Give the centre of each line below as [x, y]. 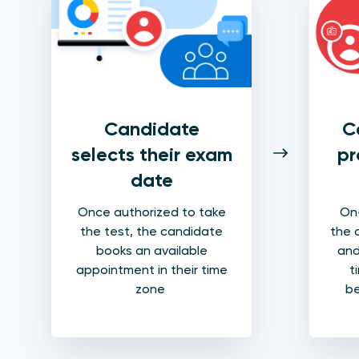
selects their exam [151, 155]
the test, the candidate [151, 232]
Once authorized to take [151, 212]
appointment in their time [151, 270]
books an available [151, 251]
